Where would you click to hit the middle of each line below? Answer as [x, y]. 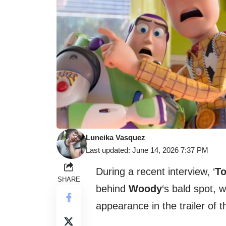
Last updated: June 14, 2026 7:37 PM [147, 150]
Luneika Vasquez [116, 138]
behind [112, 189]
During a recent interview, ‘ [155, 172]
